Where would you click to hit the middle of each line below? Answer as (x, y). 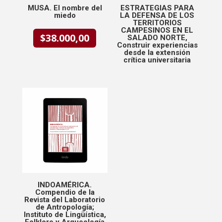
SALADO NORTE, (157, 37)
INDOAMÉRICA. (65, 185)
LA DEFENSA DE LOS (157, 15)
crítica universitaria (157, 60)
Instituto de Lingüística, (65, 214)
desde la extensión (157, 52)
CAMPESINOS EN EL (157, 30)
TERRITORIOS (157, 23)
